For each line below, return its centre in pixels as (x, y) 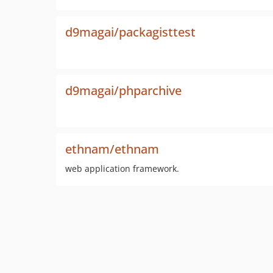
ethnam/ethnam (112, 149)
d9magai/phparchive (123, 90)
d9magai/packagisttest (130, 32)
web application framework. (122, 168)
